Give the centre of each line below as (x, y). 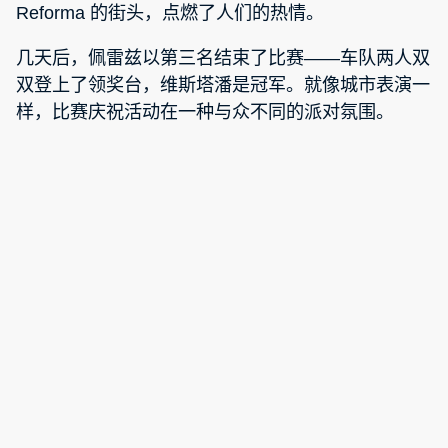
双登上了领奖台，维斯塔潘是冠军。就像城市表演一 (223, 84)
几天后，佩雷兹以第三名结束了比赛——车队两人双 (223, 57)
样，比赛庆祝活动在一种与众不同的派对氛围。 (205, 111)
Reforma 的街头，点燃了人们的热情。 (170, 12)
